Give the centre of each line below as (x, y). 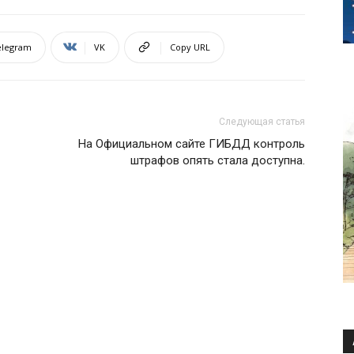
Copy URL (190, 47)
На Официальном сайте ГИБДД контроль (192, 143)
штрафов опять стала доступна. (218, 160)
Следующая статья (262, 121)
